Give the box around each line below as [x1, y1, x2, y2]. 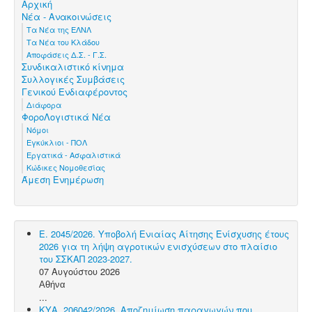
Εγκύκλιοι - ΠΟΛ [26, 136, 87, 148]
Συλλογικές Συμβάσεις [22, 72, 125, 86]
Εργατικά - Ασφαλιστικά [26, 148, 120, 160]
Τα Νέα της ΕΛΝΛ [26, 23, 91, 35]
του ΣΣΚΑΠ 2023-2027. [39, 251, 132, 265]
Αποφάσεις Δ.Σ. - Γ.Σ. [26, 48, 107, 60]
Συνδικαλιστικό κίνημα [22, 59, 124, 73]
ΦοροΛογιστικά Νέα [22, 109, 111, 123]
